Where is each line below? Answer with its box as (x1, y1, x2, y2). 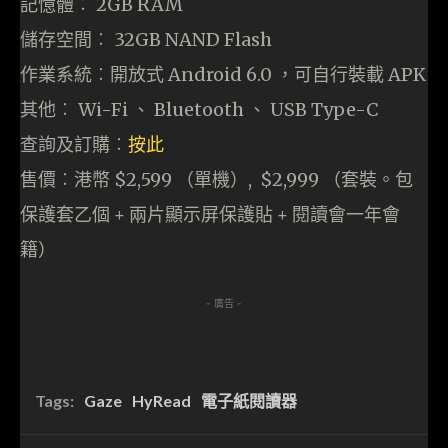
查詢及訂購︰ (20, 133, 128, 157)
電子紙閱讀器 (201, 391, 297, 411)
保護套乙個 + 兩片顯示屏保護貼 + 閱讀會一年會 (20, 203, 400, 227)
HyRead (132, 391, 191, 411)
